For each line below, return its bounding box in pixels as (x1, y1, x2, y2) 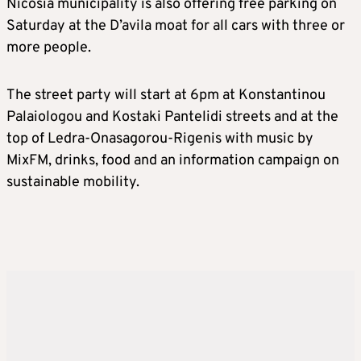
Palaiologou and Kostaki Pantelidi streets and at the (6, 108, 338, 127)
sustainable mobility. (6, 173, 139, 193)
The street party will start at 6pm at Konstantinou (6, 86, 326, 106)
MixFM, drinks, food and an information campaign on (6, 151, 339, 171)
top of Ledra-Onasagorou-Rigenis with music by (6, 130, 313, 149)
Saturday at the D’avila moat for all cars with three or (6, 17, 345, 36)
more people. (6, 39, 91, 58)
